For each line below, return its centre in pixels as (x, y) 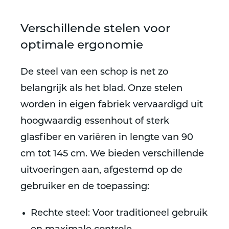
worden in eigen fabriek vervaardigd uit (112, 105)
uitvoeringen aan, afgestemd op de (101, 170)
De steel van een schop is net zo (94, 72)
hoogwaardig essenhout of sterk (95, 121)
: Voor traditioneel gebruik (148, 213)
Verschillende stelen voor (95, 29)
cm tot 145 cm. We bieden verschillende (112, 154)
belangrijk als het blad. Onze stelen (101, 89)
